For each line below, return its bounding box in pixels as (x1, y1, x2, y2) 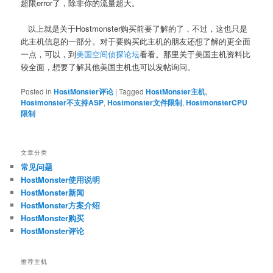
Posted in (21, 86, 52, 97)
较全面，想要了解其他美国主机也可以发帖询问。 (21, 60, 196, 73)
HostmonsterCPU (186, 97, 248, 108)
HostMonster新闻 (21, 186, 85, 199)
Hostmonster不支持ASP (21, 97, 104, 108)
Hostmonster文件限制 (107, 97, 183, 108)
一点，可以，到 (21, 48, 77, 60)
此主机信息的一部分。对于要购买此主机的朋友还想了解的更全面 (21, 35, 251, 47)
